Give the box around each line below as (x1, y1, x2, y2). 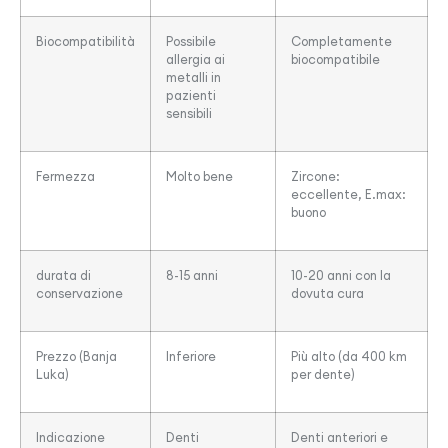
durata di (36, 267, 91, 284)
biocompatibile (291, 51, 380, 68)
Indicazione (36, 429, 105, 446)
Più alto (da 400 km (291, 348, 407, 365)
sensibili (166, 105, 212, 122)
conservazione (36, 285, 123, 302)
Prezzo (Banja (36, 348, 117, 365)
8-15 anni (166, 267, 218, 284)
